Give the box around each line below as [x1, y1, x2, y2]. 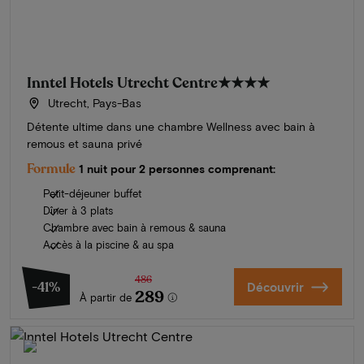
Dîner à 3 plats [43, 204, 113, 218]
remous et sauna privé [27, 136, 142, 151]
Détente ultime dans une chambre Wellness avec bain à [27, 119, 315, 134]
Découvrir [246, 279, 304, 295]
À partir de [80, 291, 132, 305]
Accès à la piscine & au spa [43, 238, 174, 252]
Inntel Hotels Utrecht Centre [27, 73, 218, 93]
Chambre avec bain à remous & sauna [43, 221, 226, 235]
